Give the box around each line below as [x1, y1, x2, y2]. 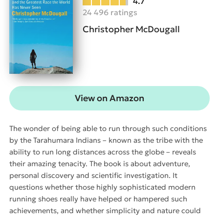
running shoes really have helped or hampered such [9, 194, 187, 203]
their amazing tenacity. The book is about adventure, [9, 158, 190, 168]
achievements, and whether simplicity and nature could [9, 205, 201, 215]
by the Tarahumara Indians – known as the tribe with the [9, 135, 203, 145]
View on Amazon [75, 92, 144, 104]
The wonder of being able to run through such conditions [9, 123, 207, 133]
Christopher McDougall [83, 23, 180, 35]
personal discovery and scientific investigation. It [9, 170, 177, 180]
